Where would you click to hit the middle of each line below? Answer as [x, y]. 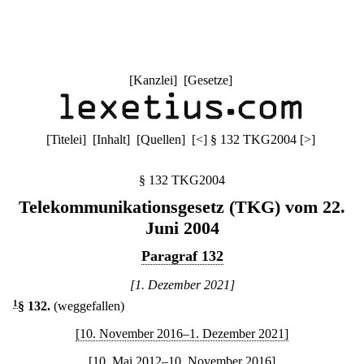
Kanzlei [153, 80]
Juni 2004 [182, 228]
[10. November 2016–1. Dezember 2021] [182, 334]
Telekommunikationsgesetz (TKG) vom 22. [182, 207]
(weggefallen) [89, 306]
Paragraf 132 [182, 256]
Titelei [66, 139]
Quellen [160, 139]
